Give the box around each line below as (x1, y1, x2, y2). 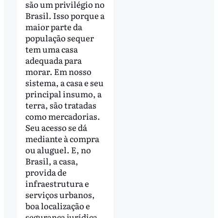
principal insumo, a (25, 88, 102, 100)
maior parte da (25, 20, 82, 33)
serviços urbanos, (25, 188, 95, 201)
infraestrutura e (25, 177, 89, 190)
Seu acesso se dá (25, 121, 87, 134)
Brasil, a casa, (25, 155, 78, 167)
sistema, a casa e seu (25, 76, 104, 89)
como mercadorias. (25, 110, 100, 123)
